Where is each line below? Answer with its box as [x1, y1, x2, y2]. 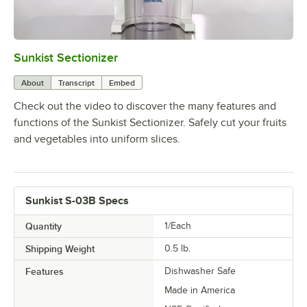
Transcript [58, 77, 95, 88]
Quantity [25, 220, 62, 232]
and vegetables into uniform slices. [14, 132, 180, 145]
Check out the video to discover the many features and [14, 99, 276, 112]
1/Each [164, 220, 191, 231]
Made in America [164, 284, 235, 295]
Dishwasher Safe [164, 265, 236, 276]
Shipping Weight [25, 243, 95, 254]
